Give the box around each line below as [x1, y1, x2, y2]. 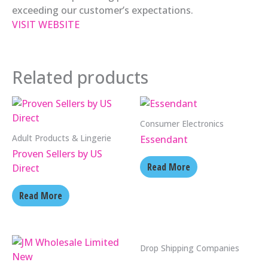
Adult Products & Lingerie [12, 132, 111, 144]
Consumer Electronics [140, 117, 224, 129]
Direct [12, 162, 39, 175]
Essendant [140, 133, 188, 147]
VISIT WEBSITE [12, 17, 80, 31]
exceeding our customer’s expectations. [12, 3, 193, 17]
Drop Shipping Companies [140, 242, 239, 254]
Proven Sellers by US [12, 147, 102, 161]
